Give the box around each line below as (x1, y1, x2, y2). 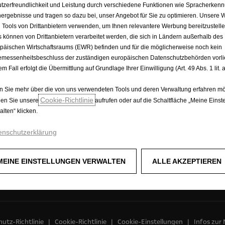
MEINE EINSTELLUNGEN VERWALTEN (3, 157, 126, 165)
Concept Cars (113, 32, 154, 41)
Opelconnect (113, 10, 153, 19)
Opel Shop (113, 43, 145, 52)
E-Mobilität (113, 21, 148, 30)
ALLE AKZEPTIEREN (152, 157, 221, 165)
